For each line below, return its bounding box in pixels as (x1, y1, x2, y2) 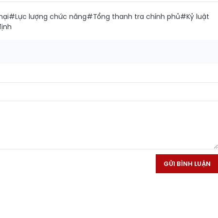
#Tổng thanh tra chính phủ (87, 12, 180, 21)
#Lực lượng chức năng (9, 12, 87, 21)
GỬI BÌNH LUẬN (163, 159, 211, 168)
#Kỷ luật (180, 12, 209, 21)
